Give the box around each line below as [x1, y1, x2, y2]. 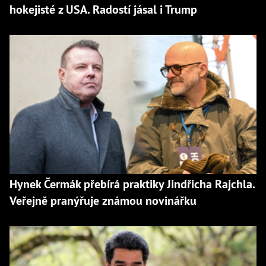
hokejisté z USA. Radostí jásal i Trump [9, 2, 197, 18]
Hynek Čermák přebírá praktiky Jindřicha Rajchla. [9, 176, 255, 192]
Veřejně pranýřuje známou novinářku [9, 193, 197, 209]
